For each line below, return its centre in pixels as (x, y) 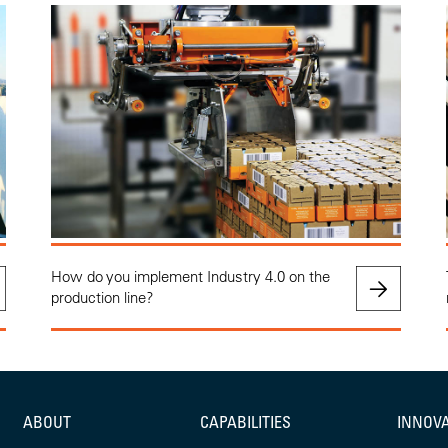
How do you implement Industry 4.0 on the (190, 276)
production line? (102, 297)
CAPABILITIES (245, 421)
